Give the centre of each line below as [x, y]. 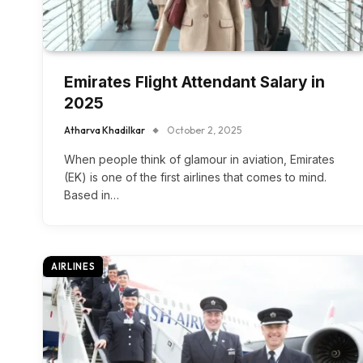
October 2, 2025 [204, 130]
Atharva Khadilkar [105, 130]
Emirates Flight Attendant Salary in [194, 82]
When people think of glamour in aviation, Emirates [199, 159]
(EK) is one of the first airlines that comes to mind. [195, 177]
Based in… [92, 194]
